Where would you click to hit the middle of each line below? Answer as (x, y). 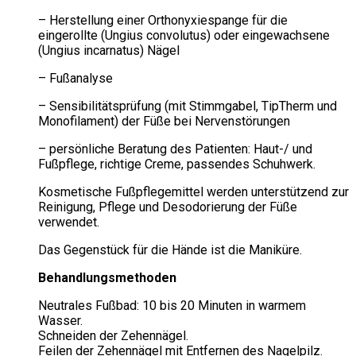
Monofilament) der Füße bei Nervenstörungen (164, 121)
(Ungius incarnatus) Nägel (109, 50)
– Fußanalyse (75, 78)
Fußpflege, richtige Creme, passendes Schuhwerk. (177, 164)
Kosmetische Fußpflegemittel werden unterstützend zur (193, 192)
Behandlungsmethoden (107, 277)
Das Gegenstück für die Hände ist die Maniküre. (170, 250)
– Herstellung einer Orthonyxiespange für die (163, 20)
